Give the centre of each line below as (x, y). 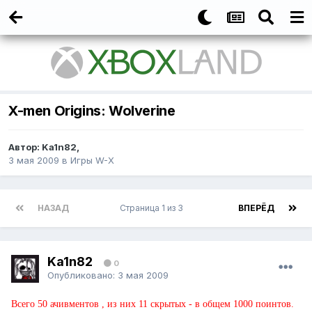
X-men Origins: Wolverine (92, 111)
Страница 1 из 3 (154, 208)
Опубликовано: (83, 275)
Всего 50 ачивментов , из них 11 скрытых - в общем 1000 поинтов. (153, 304)
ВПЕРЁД (256, 208)
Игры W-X (92, 161)
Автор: (25, 147)
